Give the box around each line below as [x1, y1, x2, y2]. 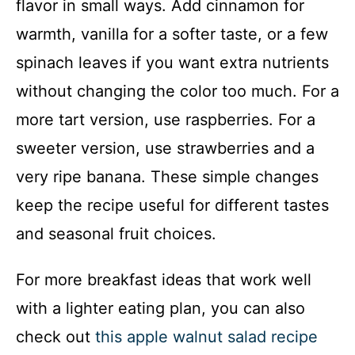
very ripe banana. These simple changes [16, 167, 319, 187]
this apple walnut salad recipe [95, 327, 318, 347]
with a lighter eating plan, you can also [16, 299, 305, 319]
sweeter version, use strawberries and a [16, 139, 315, 158]
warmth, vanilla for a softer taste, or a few [16, 25, 328, 44]
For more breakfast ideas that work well [16, 270, 311, 290]
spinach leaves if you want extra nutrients [16, 53, 329, 73]
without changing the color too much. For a [16, 82, 339, 101]
